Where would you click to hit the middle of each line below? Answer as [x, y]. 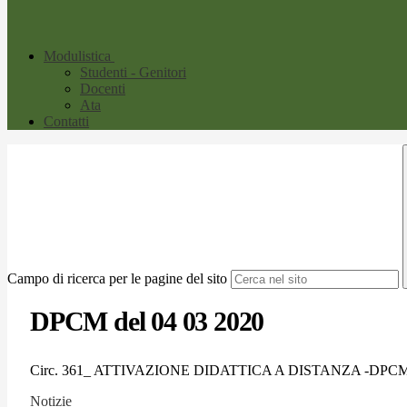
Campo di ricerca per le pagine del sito [117, 279]
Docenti [103, 89]
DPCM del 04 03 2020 [147, 322]
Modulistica [77, 56]
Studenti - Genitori [133, 73]
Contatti [66, 122]
